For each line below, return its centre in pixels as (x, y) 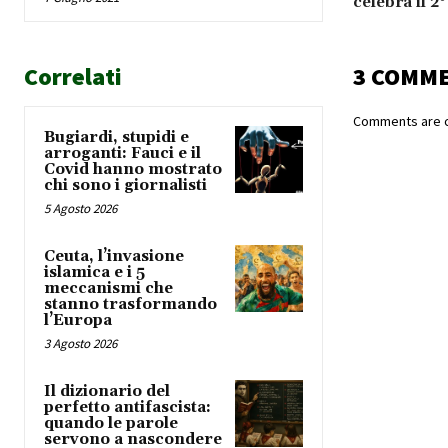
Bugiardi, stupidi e (116, 138)
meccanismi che (108, 289)
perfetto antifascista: (127, 408)
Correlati (73, 77)
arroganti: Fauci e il (122, 154)
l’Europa (78, 321)
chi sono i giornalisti (125, 186)
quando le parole (111, 424)
